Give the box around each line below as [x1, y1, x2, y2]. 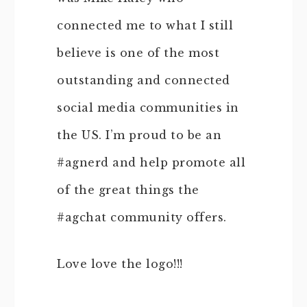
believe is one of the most [57, 46, 219, 60]
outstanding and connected [57, 73, 230, 87]
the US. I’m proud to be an [57, 128, 221, 142]
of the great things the [57, 183, 199, 197]
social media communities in [57, 101, 239, 114]
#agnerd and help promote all [57, 156, 245, 169]
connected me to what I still [57, 19, 233, 32]
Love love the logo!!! [57, 257, 183, 271]
